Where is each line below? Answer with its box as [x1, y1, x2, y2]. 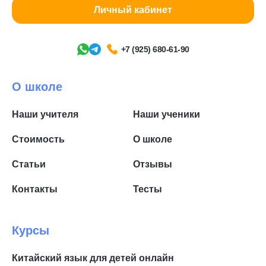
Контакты [12, 184, 58, 195]
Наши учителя [12, 109, 78, 120]
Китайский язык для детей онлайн [12, 253, 174, 264]
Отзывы [133, 159, 172, 170]
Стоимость [12, 134, 65, 145]
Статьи [12, 159, 46, 170]
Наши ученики [133, 109, 200, 120]
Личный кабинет [94, 4, 172, 15]
